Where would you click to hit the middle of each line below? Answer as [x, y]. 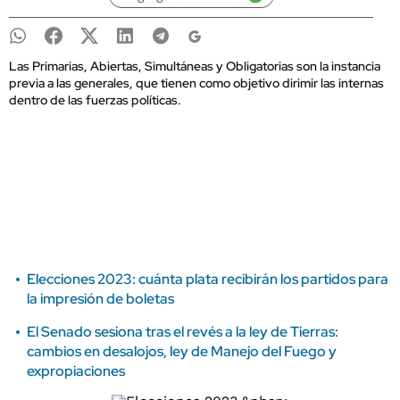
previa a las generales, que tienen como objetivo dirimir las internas [196, 83]
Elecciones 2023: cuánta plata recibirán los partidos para [208, 279]
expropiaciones [76, 371]
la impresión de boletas [100, 299]
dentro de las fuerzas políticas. [95, 100]
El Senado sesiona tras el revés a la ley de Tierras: [183, 332]
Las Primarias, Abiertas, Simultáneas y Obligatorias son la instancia [195, 66]
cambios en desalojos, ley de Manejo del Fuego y [182, 351]
